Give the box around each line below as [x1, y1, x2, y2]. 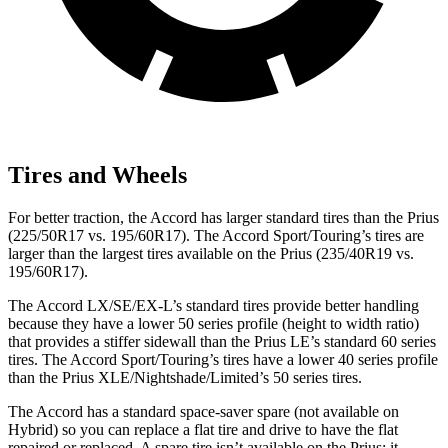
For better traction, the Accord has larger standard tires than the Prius [8, 208, 439, 226]
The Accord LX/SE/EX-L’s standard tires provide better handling [8, 296, 419, 314]
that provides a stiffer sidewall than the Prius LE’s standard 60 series [8, 332, 436, 350]
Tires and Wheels [8, 161, 187, 188]
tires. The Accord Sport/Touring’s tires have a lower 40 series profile [8, 350, 438, 368]
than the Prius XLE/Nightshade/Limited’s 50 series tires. [8, 368, 362, 386]
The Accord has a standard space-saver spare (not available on [8, 402, 399, 420]
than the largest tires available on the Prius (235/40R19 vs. [44, 244, 414, 262]
